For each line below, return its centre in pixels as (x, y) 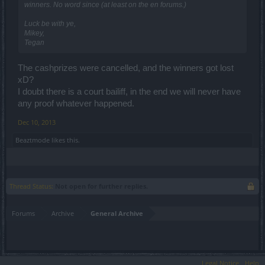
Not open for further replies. (101, 186)
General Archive (117, 214)
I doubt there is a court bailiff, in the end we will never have (129, 92)
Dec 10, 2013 (37, 122)
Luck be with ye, (50, 23)
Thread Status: (31, 186)
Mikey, (34, 33)
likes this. (65, 140)
